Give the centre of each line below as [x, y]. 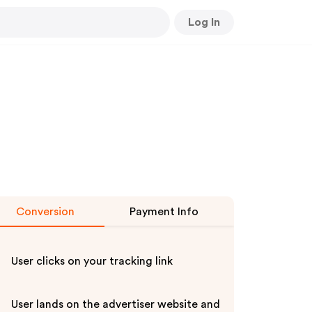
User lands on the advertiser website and [116, 304]
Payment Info [164, 212]
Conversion [45, 212]
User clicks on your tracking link [92, 261]
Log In [204, 22]
